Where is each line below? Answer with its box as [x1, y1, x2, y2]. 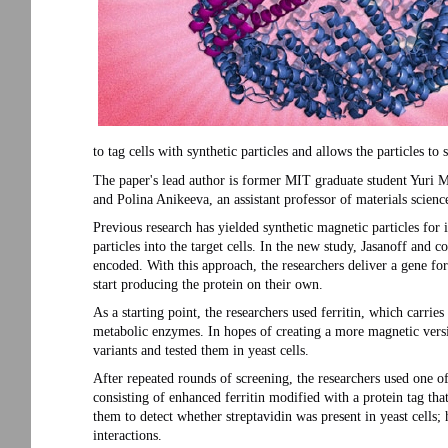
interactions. [93, 427, 162, 443]
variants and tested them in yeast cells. [93, 342, 309, 358]
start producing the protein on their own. [93, 276, 323, 292]
